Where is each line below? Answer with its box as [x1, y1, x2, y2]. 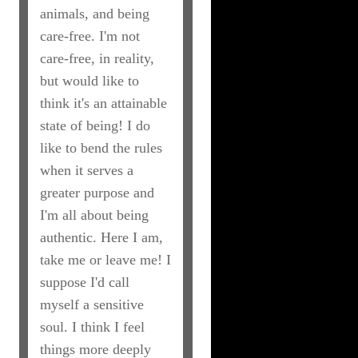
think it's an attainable [39, 95, 167, 111]
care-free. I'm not [39, 28, 140, 44]
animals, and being [39, 6, 149, 22]
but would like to [39, 73, 139, 89]
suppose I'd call [39, 274, 129, 290]
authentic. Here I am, [39, 229, 163, 245]
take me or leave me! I [39, 252, 171, 268]
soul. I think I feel [39, 319, 145, 335]
